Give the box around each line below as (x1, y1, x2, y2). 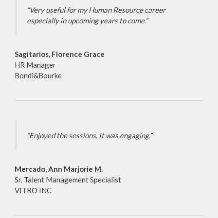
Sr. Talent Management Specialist (15, 175, 121, 184)
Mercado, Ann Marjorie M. (15, 164, 103, 174)
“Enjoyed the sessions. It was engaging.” (27, 131, 152, 140)
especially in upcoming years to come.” (27, 16, 147, 25)
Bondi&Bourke (15, 71, 62, 80)
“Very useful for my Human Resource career (27, 5, 165, 15)
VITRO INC (15, 186, 52, 195)
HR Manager (15, 60, 56, 70)
